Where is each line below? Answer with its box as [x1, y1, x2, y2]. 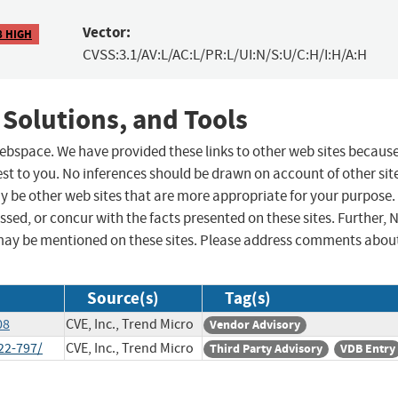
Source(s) [87, 287, 159, 310]
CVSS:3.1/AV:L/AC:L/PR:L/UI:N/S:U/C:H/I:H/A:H [82, 45, 367, 65]
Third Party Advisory [210, 340, 322, 358]
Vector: [82, 22, 131, 44]
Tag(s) [225, 287, 271, 310]
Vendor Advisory [210, 316, 300, 334]
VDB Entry [340, 340, 395, 358]
